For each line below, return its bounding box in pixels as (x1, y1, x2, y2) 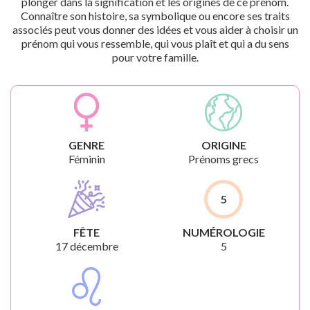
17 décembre (55, 239, 118, 253)
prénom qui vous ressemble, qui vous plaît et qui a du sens (21, 37, 289, 50)
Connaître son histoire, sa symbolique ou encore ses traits (20, 9, 290, 22)
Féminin (68, 152, 105, 165)
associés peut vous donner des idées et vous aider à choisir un (12, 23, 298, 36)
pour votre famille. (111, 51, 199, 64)
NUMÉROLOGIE (182, 226, 265, 239)
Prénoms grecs (188, 152, 259, 165)
